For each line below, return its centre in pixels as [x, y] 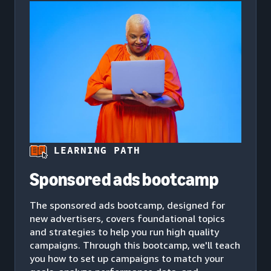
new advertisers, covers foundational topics [127, 218]
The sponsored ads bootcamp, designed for [127, 205]
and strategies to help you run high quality [124, 231]
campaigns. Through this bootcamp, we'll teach [135, 245]
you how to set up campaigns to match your [127, 258]
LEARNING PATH [97, 150]
